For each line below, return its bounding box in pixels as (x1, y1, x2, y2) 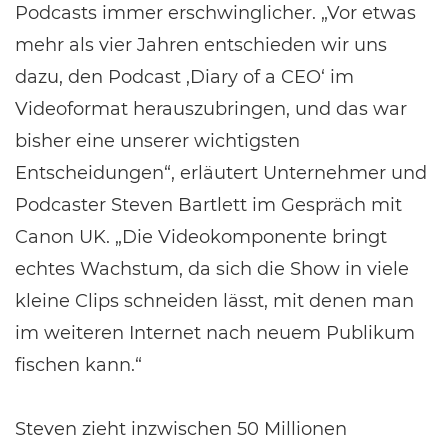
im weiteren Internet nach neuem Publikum (15, 322, 415, 344)
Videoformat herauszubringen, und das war (15, 98, 407, 120)
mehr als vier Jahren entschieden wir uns (15, 34, 387, 56)
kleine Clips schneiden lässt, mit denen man (15, 290, 414, 312)
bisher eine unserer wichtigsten (15, 130, 300, 152)
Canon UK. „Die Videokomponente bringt (15, 226, 387, 248)
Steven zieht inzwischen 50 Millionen (15, 418, 347, 440)
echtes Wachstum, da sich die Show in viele (15, 258, 409, 280)
